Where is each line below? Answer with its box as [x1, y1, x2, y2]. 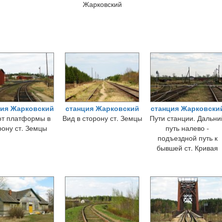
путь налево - [166, 123, 209, 133]
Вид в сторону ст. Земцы [62, 113, 142, 123]
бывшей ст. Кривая [157, 143, 218, 153]
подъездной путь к [157, 133, 218, 143]
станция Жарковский [65, 103, 139, 113]
